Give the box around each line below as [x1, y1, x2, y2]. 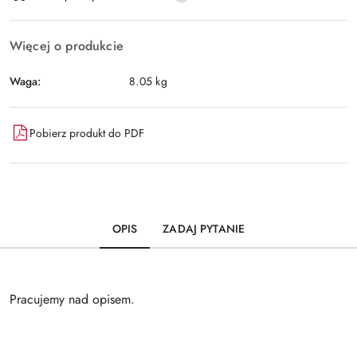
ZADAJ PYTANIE [163, 221, 245, 237]
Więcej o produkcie [10, 37, 124, 55]
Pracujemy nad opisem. [10, 290, 135, 308]
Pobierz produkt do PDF [29, 124, 144, 141]
